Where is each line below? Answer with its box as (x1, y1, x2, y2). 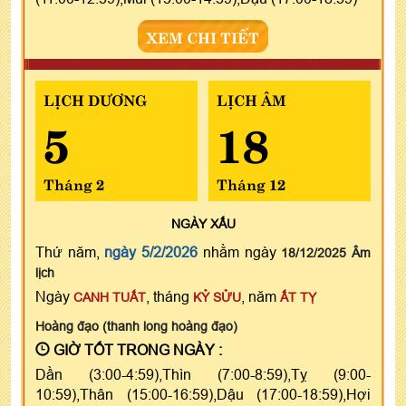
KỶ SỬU (193, 289, 241, 304)
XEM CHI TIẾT (147, 24, 259, 47)
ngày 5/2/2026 (104, 243, 198, 260)
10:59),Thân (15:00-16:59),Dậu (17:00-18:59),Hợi (35, 385, 371, 402)
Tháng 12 (216, 171, 285, 194)
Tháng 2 (43, 171, 104, 194)
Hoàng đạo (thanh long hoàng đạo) (35, 318, 237, 333)
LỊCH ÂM (216, 87, 286, 110)
